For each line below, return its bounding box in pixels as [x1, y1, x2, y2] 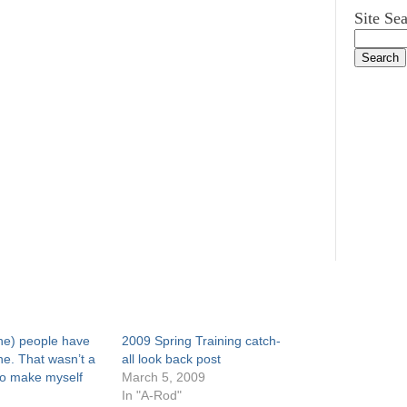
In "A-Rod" [122, 388, 183, 402]
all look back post [122, 352, 222, 366]
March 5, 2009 [122, 370, 206, 384]
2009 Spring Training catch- [122, 333, 282, 348]
